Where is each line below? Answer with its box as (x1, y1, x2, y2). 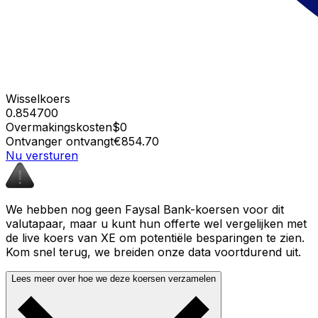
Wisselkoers (6, 91, 70, 106)
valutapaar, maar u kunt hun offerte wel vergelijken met (6, 216, 307, 231)
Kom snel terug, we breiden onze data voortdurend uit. (6, 244, 301, 259)
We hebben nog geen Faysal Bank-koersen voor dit (6, 202, 284, 216)
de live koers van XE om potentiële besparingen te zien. (6, 230, 305, 245)
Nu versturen (6, 148, 78, 163)
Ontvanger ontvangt (6, 133, 114, 148)
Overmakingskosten (6, 119, 112, 134)
